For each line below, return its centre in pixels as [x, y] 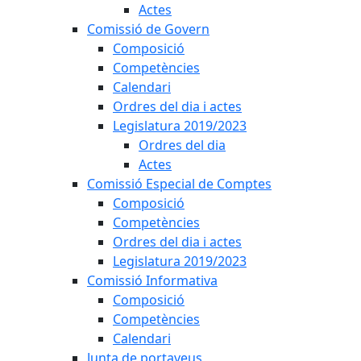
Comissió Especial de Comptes [179, 184]
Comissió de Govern [148, 29]
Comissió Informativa [152, 280]
